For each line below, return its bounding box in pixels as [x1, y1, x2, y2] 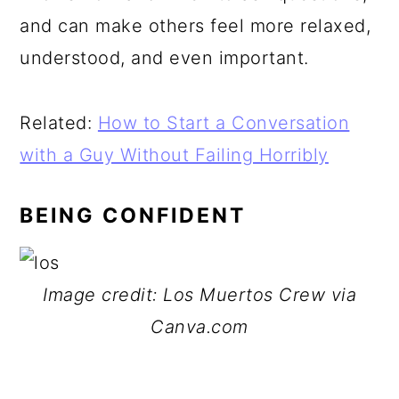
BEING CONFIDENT [20, 203, 247, 228]
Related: [20, 112, 98, 134]
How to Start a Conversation [97, 112, 350, 134]
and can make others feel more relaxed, [20, 15, 371, 37]
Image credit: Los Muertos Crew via [43, 284, 356, 305]
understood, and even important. [20, 47, 309, 69]
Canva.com [151, 316, 248, 338]
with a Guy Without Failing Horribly [20, 144, 329, 166]
